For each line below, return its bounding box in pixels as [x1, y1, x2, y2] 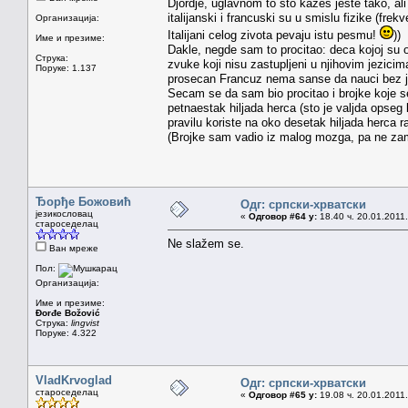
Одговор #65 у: [249, 389, 317, 400]
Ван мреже [46, 242, 98, 253]
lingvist [71, 317, 99, 328]
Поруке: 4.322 [36, 327, 97, 338]
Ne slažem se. [168, 236, 244, 250]
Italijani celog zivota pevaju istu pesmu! [168, 27, 380, 42]
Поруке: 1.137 [36, 62, 97, 73]
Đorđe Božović [36, 307, 100, 318]
